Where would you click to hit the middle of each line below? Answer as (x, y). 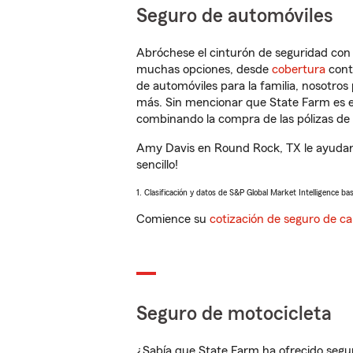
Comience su (173, 219)
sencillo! (157, 165)
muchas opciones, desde (204, 69)
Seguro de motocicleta (234, 314)
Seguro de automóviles (235, 16)
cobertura (299, 69)
